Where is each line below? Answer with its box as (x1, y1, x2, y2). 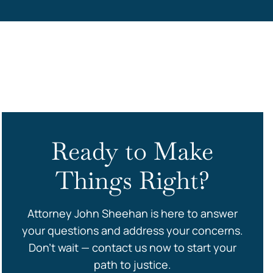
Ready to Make (51, 135, 214, 167)
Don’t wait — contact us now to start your (28, 240, 236, 255)
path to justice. (93, 257, 171, 272)
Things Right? (55, 165, 210, 196)
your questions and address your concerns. (21, 223, 243, 238)
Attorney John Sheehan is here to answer (27, 206, 238, 221)
